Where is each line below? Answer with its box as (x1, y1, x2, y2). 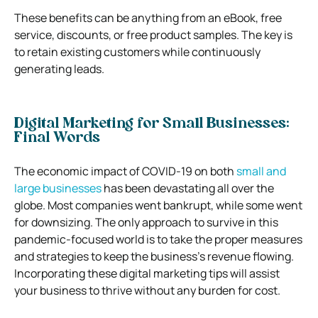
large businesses (14, 180, 102, 196)
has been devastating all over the (102, 180, 274, 196)
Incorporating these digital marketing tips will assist (14, 265, 280, 281)
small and (236, 163, 286, 179)
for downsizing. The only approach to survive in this (14, 214, 278, 230)
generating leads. (14, 60, 104, 77)
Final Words (14, 131, 100, 146)
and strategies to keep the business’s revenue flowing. (14, 248, 294, 264)
